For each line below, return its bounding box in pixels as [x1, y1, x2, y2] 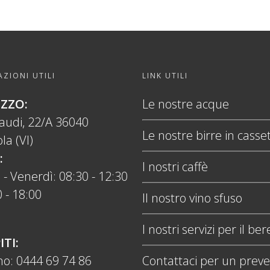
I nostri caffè [142, 159, 208, 175]
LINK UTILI [142, 71, 188, 81]
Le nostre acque [142, 96, 229, 113]
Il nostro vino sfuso [142, 190, 242, 207]
